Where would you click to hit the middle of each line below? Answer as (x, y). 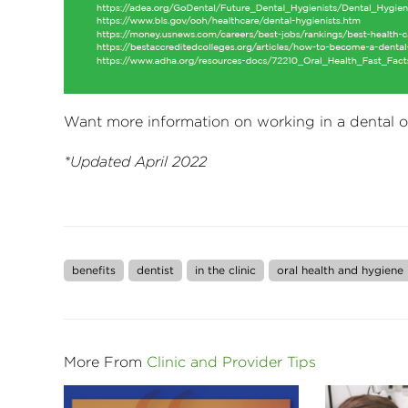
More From (105, 362)
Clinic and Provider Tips (231, 362)
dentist (155, 270)
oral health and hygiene (340, 270)
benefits (94, 270)
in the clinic (225, 270)
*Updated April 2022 (135, 161)
